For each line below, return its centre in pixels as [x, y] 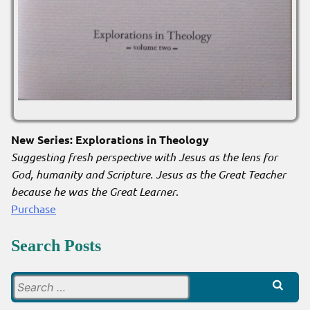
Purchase [34, 208]
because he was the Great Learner [93, 191]
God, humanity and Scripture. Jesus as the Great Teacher [148, 174]
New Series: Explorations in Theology [110, 139]
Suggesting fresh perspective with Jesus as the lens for [144, 156]
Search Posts [56, 245]
